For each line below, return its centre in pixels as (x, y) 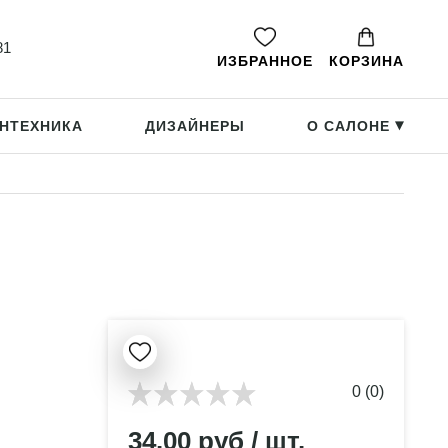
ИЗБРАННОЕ (264, 61)
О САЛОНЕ (351, 126)
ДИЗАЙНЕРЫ (195, 126)
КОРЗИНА (366, 61)
